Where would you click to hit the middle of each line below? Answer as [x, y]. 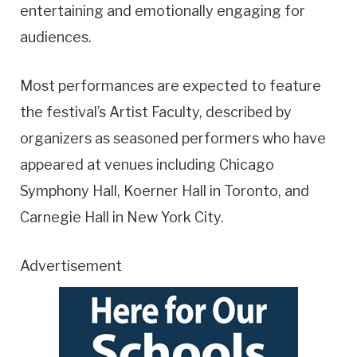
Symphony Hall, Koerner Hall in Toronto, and [165, 190]
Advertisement [71, 265]
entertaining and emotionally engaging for [163, 11]
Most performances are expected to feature [171, 85]
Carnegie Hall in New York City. [122, 217]
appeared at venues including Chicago [147, 164]
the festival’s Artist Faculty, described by [156, 112]
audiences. [56, 37]
